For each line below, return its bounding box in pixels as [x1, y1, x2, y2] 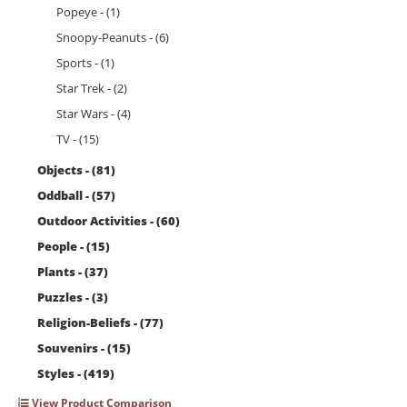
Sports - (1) [56, 55, 114, 72]
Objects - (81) [37, 162, 115, 179]
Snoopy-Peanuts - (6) [56, 29, 169, 46]
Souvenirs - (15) [37, 340, 131, 357]
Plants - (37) [37, 263, 108, 281]
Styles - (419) [37, 365, 114, 382]
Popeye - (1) [56, 4, 120, 21]
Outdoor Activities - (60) [37, 213, 180, 230]
